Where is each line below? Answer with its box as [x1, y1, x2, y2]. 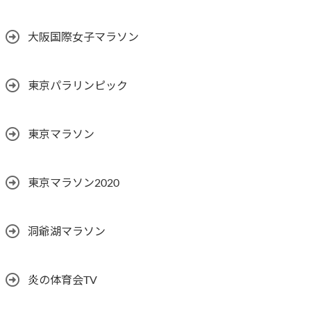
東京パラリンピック [28, 80, 128, 92]
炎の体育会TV [28, 274, 97, 286]
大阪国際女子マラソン [28, 31, 139, 43]
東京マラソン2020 [28, 177, 119, 189]
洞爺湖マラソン [28, 226, 106, 237]
